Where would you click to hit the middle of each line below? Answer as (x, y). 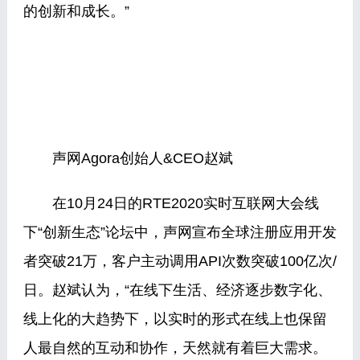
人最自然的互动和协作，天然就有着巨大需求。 (175, 348)
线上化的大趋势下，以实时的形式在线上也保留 (175, 319)
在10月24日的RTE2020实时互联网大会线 (171, 203)
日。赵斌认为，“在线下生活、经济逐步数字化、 (177, 290)
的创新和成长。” (76, 11)
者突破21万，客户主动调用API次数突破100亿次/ (180, 261)
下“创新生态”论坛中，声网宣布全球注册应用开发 (180, 232)
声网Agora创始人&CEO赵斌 (128, 158)
